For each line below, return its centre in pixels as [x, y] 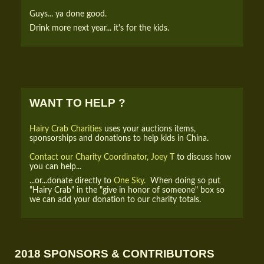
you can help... [55, 167]
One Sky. [130, 181]
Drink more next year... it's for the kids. [99, 28]
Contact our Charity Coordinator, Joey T [102, 157]
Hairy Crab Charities [67, 129]
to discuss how [203, 157]
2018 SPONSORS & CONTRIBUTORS [115, 254]
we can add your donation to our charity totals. [115, 200]
